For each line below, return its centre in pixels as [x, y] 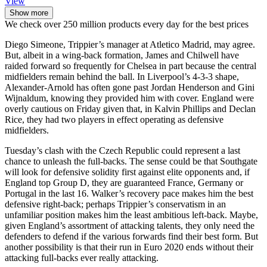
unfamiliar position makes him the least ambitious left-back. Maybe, [131, 215]
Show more [29, 13]
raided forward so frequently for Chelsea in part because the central [131, 66]
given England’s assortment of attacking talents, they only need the [130, 226]
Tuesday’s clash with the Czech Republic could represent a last [122, 151]
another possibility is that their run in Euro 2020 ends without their [129, 247]
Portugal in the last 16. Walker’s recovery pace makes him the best [129, 194]
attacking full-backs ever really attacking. [82, 258]
